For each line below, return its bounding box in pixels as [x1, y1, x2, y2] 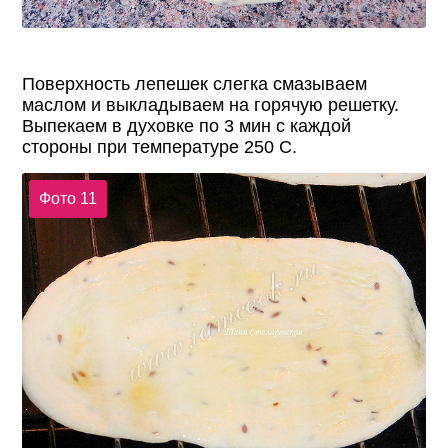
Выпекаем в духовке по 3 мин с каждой [22, 116, 352, 137]
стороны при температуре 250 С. [22, 137, 298, 158]
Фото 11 [38, 189, 97, 207]
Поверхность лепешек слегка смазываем [22, 74, 368, 95]
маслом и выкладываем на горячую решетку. [22, 95, 400, 116]
